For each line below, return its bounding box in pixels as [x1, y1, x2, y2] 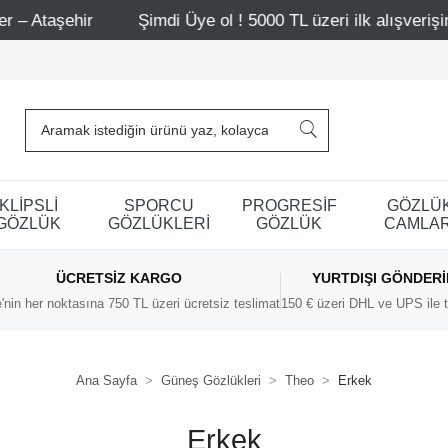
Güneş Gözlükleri [161, 373, 261, 388]
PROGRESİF [241, 196, 337, 214]
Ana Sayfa [76, 373, 137, 388]
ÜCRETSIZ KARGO [56, 270, 182, 286]
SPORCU [123, 196, 194, 214]
